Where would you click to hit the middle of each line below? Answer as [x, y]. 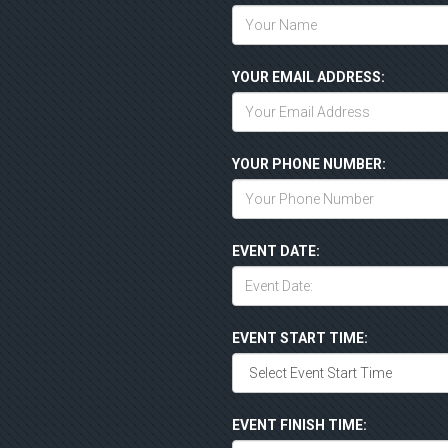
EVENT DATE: [276, 251]
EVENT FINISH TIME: [299, 425]
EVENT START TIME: [300, 338]
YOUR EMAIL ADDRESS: [308, 77]
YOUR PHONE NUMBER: [309, 164]
